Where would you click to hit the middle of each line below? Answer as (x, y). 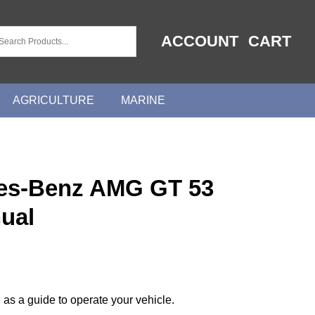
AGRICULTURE (53, 100)
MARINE (143, 100)
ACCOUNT (200, 41)
